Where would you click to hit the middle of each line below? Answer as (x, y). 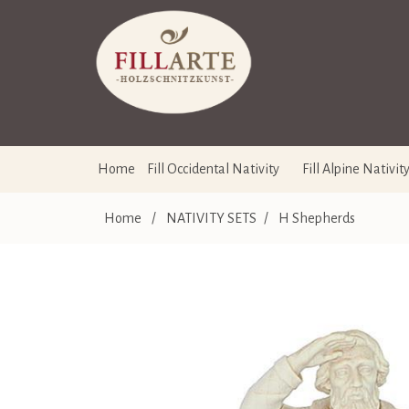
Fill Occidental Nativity (213, 169)
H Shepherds (317, 218)
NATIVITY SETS (211, 218)
